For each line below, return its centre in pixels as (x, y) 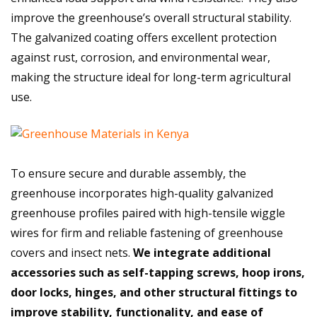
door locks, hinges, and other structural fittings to (154, 293)
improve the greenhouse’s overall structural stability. (151, 18)
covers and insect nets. (72, 253)
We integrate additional (202, 253)
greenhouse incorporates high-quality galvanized (142, 194)
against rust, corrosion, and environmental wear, (140, 58)
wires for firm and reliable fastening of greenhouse (147, 233)
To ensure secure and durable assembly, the (128, 174)
